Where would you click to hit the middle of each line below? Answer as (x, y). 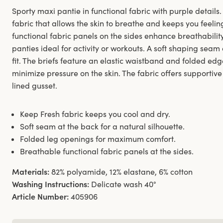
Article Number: (40, 196)
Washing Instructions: (51, 184)
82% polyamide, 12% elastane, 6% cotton (122, 171)
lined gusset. (35, 85)
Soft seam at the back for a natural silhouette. (102, 126)
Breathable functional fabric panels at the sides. (107, 151)
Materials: (31, 171)
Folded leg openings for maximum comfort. (98, 139)
